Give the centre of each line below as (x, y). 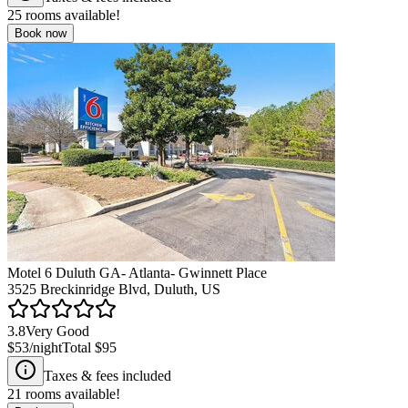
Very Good (57, 331)
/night (46, 347)
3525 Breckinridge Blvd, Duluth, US (114, 289)
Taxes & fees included (107, 375)
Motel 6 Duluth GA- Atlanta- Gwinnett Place (137, 272)
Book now (41, 33)
